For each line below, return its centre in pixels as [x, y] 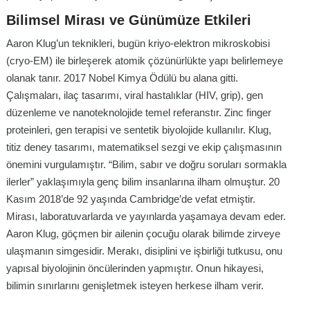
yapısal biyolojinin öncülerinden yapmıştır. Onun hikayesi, [135, 268]
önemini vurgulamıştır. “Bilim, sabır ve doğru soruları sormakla [146, 164]
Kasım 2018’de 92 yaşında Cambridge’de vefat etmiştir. [131, 199]
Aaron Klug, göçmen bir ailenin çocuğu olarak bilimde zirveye [143, 233]
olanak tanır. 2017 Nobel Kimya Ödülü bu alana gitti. [122, 77]
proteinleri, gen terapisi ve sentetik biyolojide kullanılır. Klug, [139, 129]
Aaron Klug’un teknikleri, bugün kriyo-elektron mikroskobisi [138, 43]
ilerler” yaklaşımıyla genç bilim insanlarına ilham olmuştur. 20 [143, 181]
